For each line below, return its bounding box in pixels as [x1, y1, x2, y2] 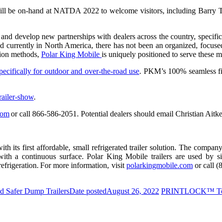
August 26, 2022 [107, 186, 159, 195]
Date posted [69, 186, 107, 195]
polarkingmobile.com [126, 161, 193, 169]
